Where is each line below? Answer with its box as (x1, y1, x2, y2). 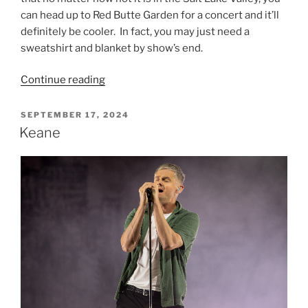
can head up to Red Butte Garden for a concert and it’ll (21, 8, 279, 21)
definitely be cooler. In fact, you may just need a (21, 25, 250, 38)
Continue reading (21, 74, 105, 87)
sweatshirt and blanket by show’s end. (21, 41, 203, 54)
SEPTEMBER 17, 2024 (21, 110, 129, 120)
